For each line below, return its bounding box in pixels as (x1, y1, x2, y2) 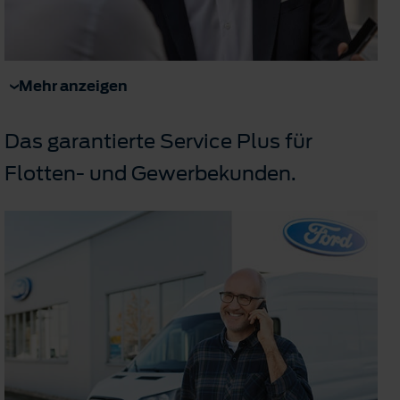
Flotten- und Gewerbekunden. (4, 159, 296, 188)
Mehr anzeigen (19, 75, 128, 97)
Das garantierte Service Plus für (4, 127, 312, 156)
